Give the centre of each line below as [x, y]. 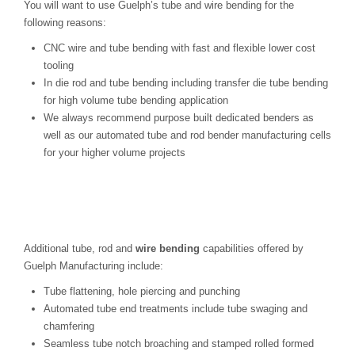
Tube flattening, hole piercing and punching [142, 292]
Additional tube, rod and [80, 249]
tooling [59, 66]
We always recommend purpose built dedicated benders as [179, 118]
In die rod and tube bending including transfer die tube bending [186, 83]
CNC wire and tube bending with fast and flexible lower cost [179, 48]
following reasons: [65, 23]
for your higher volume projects [115, 153]
